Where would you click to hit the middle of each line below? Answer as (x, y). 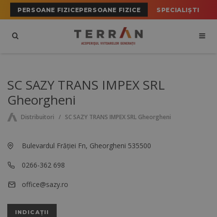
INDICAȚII (32, 212)
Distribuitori (37, 117)
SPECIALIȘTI (178, 10)
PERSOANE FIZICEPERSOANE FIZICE (79, 10)
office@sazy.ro (45, 185)
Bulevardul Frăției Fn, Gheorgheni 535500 (86, 146)
